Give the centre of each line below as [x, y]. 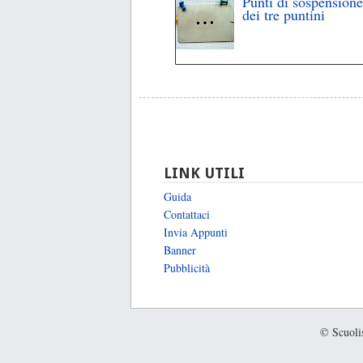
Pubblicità [187, 267]
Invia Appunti [196, 232]
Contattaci [187, 214]
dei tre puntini [284, 15]
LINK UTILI [204, 173]
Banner [180, 250]
